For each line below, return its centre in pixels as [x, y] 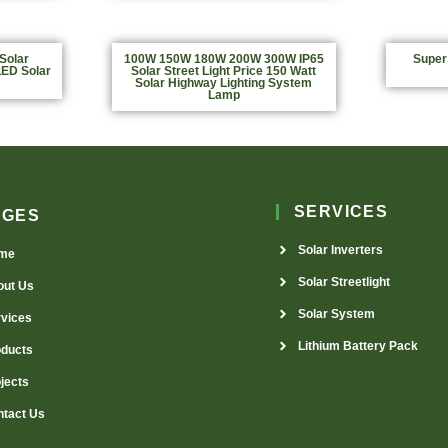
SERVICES [341, 211]
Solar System [337, 313]
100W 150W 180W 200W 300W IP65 [223, 58]
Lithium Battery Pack [358, 345]
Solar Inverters [341, 249]
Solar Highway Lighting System [224, 82]
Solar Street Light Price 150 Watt [224, 70]
